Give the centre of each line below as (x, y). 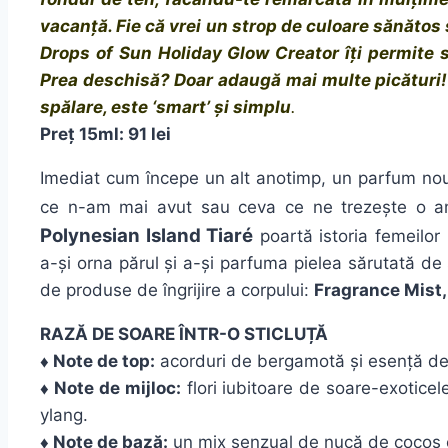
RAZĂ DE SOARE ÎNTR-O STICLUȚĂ (184, 334)
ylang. (64, 415)
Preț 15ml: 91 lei (105, 134)
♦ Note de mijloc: (110, 388)
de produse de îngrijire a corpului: (177, 290)
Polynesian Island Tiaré (147, 236)
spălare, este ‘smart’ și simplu (165, 107)
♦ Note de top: (97, 361)
